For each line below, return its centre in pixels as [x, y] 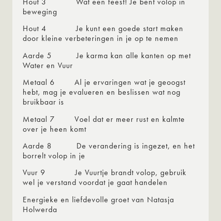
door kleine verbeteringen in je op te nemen [101, 38]
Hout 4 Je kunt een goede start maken [103, 29]
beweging [40, 12]
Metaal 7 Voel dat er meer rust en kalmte [104, 119]
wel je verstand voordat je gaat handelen [95, 183]
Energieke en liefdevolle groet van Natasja [98, 199]
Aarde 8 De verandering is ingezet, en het [109, 146]
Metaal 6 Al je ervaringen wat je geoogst [104, 82]
